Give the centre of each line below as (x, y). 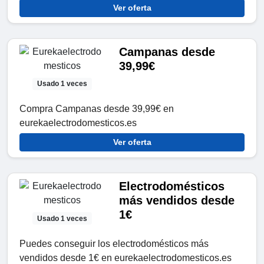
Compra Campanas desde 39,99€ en (97, 109)
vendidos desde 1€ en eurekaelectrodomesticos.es (126, 258)
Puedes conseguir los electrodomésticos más (114, 243)
